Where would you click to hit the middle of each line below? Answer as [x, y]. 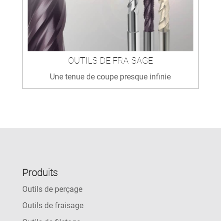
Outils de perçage [52, 189]
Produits [40, 172]
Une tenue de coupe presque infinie [110, 76]
